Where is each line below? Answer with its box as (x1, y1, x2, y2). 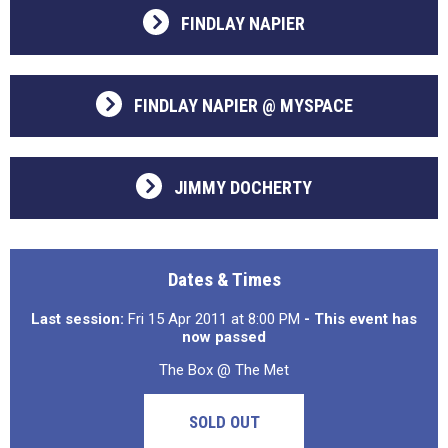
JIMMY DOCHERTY (174, 177, 312, 198)
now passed (182, 328, 266, 346)
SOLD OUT (188, 412, 260, 432)
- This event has (304, 310, 417, 328)
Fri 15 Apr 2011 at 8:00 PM (124, 310, 304, 328)
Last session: (31, 310, 124, 328)
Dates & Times (167, 268, 281, 291)
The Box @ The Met (159, 361, 289, 379)
